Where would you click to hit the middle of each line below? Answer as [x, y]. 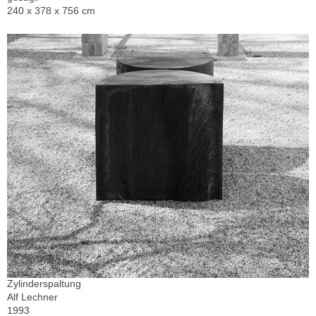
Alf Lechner [32, 297]
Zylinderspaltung [44, 283]
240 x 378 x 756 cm [51, 11]
